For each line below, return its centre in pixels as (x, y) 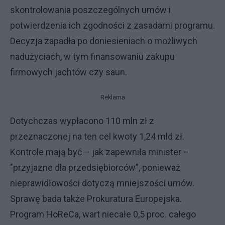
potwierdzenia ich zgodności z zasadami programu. (113, 25)
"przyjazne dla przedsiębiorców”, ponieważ (95, 167)
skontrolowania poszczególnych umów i (90, 10)
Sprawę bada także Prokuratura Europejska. (96, 199)
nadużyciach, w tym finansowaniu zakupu (92, 57)
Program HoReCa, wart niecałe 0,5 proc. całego (103, 214)
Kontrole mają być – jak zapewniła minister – (100, 152)
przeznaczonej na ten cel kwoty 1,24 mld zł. (97, 136)
